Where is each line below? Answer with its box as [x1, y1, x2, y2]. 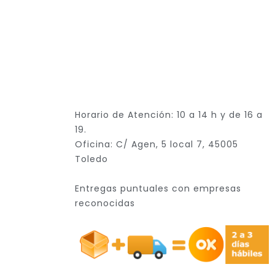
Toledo [75, 153, 108, 165]
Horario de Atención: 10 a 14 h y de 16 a [75, 109, 263, 121]
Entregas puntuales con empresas [75, 182, 241, 195]
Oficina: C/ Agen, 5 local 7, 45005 [75, 138, 238, 150]
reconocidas [75, 197, 135, 209]
